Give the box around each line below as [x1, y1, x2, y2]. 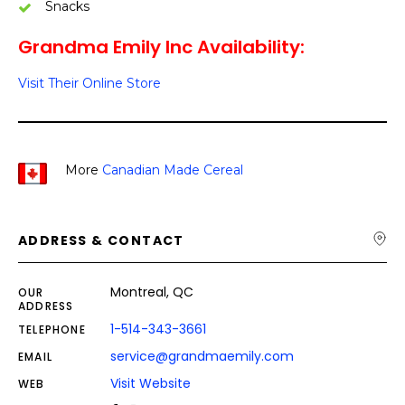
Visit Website [110, 374, 191, 392]
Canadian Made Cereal [102, 162, 243, 178]
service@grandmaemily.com [110, 347, 294, 365]
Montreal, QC [110, 283, 193, 301]
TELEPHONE [18, 322, 86, 337]
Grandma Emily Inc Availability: [18, 34, 305, 60]
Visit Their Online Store [18, 75, 161, 91]
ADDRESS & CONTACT [18, 231, 184, 250]
